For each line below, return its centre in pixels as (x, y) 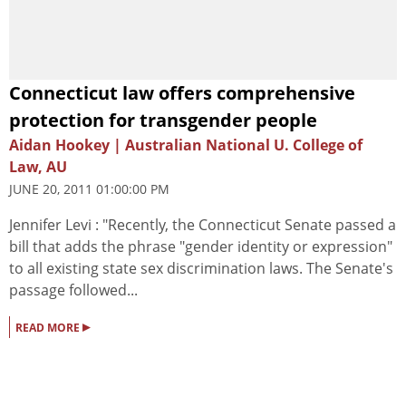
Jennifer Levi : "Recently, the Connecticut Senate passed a (203, 224)
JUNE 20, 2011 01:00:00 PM (89, 188)
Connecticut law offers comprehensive (182, 92)
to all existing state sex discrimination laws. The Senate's (201, 268)
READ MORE (49, 327)
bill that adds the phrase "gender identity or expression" (201, 246)
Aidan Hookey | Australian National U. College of (186, 145)
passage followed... (73, 290)
